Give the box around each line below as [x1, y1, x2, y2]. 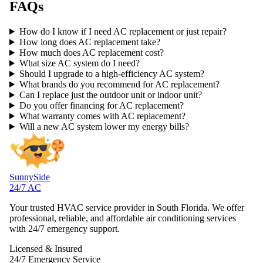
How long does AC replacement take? [19, 37, 160, 48]
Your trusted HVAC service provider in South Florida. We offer [9, 203, 244, 213]
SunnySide [9, 172, 50, 183]
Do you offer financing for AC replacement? [19, 100, 184, 111]
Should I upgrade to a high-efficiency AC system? [19, 69, 204, 79]
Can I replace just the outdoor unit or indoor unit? [19, 90, 202, 100]
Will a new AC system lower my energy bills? [19, 122, 189, 132]
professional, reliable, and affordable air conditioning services [9, 213, 236, 224]
